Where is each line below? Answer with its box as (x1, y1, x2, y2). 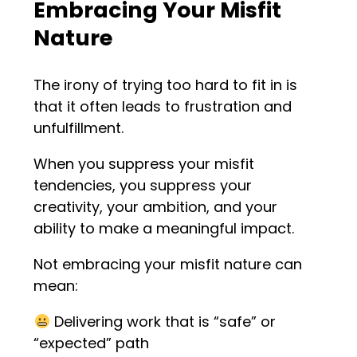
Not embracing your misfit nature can (33, 253, 303, 274)
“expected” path (33, 332, 150, 353)
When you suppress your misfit (33, 153, 255, 174)
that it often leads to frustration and (33, 96, 292, 116)
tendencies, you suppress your (33, 175, 253, 195)
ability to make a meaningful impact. (33, 218, 295, 238)
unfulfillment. (33, 117, 128, 138)
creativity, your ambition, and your (33, 196, 278, 217)
